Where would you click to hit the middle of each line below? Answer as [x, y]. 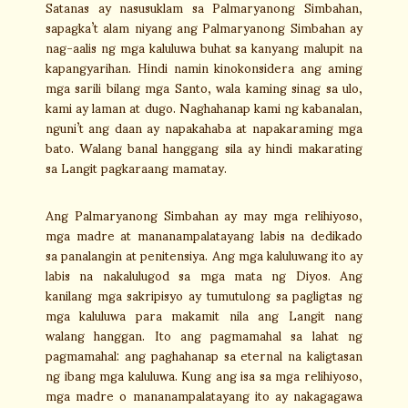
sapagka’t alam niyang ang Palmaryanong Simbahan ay [204, 27]
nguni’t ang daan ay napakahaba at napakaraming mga [204, 127]
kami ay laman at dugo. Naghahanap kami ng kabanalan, [204, 107]
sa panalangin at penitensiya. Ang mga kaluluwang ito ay [204, 255]
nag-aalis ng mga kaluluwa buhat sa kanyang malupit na [204, 47]
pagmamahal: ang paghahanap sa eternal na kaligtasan [204, 355]
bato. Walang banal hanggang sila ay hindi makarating [204, 147]
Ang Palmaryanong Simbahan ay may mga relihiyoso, [204, 214]
